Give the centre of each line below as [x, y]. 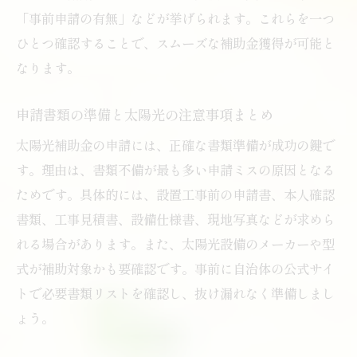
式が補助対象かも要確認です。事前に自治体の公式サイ [175, 268]
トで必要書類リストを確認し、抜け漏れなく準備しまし [175, 293]
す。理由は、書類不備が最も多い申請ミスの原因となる [175, 169]
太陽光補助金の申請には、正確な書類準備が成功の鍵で [175, 145]
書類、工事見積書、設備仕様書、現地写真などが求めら [175, 219]
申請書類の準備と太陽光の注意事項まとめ [145, 114]
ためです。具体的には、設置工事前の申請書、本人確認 [175, 194]
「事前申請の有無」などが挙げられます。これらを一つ [175, 18]
